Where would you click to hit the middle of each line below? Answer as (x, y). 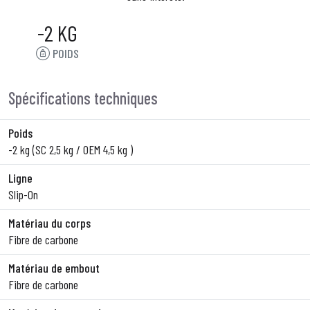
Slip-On (23, 194)
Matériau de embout (54, 268)
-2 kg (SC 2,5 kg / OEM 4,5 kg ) (71, 149)
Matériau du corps (49, 223)
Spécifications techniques (83, 98)
